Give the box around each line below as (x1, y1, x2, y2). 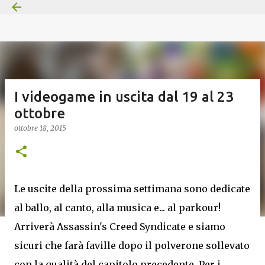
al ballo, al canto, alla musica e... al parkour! (14, 202, 221, 214)
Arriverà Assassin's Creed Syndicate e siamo (14, 221, 225, 232)
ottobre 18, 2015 (14, 124, 66, 132)
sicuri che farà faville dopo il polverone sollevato (14, 240, 250, 251)
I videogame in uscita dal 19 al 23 (14, 89, 234, 105)
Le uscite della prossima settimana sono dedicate (14, 183, 250, 195)
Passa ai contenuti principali (72, 9, 193, 20)
